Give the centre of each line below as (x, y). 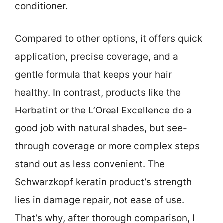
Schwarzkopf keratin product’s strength (103, 182)
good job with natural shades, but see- (101, 128)
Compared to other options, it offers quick (109, 38)
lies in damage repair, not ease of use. (100, 200)
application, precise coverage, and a (97, 56)
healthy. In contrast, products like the (98, 92)
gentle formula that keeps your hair (93, 74)
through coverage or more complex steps (107, 146)
